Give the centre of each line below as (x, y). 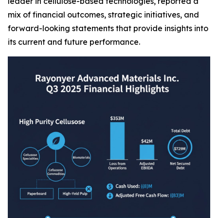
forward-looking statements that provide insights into (108, 28)
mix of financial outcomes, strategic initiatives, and (103, 14)
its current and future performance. (74, 42)
